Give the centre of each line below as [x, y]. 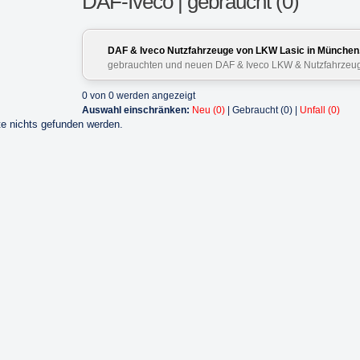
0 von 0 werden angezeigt [139, 96]
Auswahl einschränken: [136, 110]
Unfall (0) [320, 110]
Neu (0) [209, 110]
